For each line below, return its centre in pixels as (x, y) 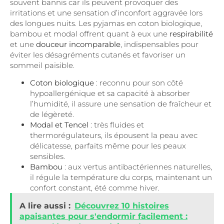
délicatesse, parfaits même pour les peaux (108, 146)
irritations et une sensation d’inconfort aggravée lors (106, 12)
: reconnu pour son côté (138, 83)
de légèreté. (52, 114)
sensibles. (47, 156)
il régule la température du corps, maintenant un (121, 177)
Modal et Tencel (59, 125)
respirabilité (191, 33)
